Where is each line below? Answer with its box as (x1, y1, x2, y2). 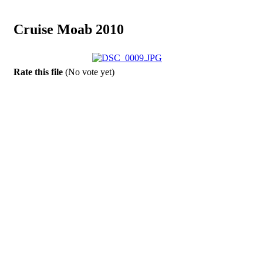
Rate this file (13, 66, 65, 77)
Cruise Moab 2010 (13, 21, 124, 37)
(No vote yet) (65, 66, 114, 77)
